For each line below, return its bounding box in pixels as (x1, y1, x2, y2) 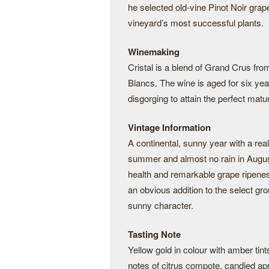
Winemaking (128, 45, 180, 58)
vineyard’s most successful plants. (128, 16, 264, 29)
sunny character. (128, 199, 193, 211)
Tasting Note (128, 228, 181, 241)
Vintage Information (128, 121, 211, 134)
